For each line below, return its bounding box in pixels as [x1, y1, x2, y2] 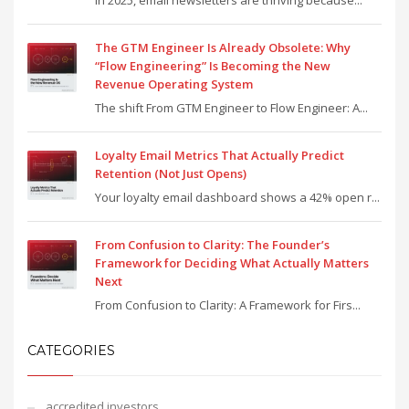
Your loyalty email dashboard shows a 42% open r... [95, 189, 380, 206]
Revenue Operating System [95, 76, 253, 93]
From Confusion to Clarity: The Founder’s [95, 236, 330, 254]
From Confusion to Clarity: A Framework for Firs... [95, 297, 361, 314]
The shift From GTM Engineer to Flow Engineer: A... [95, 100, 368, 117]
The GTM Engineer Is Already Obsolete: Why [95, 39, 351, 57]
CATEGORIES [27, 342, 115, 360]
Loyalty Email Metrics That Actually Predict [95, 147, 344, 164]
